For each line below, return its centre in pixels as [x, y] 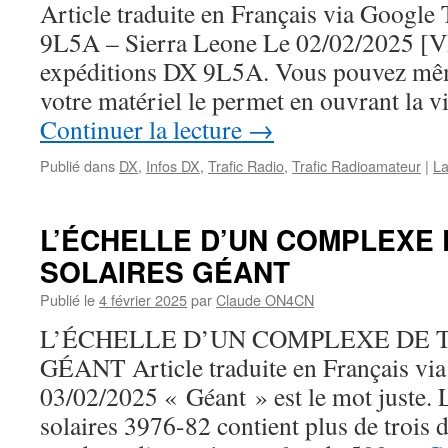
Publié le [67, 299]
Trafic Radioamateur [356, 165]
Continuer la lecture [144, 129]
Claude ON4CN [265, 299]
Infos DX [173, 165]
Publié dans [77, 165]
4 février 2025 [143, 299]
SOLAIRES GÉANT [165, 271]
